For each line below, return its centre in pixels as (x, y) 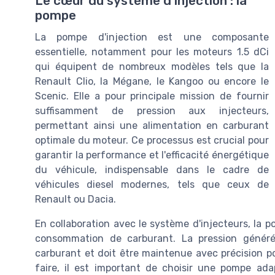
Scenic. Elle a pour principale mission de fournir (152, 96)
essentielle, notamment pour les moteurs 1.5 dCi (152, 52)
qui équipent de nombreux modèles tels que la (152, 67)
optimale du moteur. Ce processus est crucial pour (152, 141)
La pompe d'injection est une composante (152, 37)
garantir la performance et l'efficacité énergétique (152, 155)
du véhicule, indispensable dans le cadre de (152, 170)
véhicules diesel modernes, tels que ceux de (152, 185)
